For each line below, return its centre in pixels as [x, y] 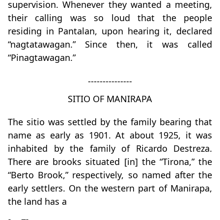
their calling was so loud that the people [110, 18]
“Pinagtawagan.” [42, 58]
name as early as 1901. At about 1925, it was [110, 135]
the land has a [37, 202]
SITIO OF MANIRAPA [110, 99]
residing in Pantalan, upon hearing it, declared [110, 31]
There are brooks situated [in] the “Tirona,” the [110, 162]
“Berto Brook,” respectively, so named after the [110, 175]
